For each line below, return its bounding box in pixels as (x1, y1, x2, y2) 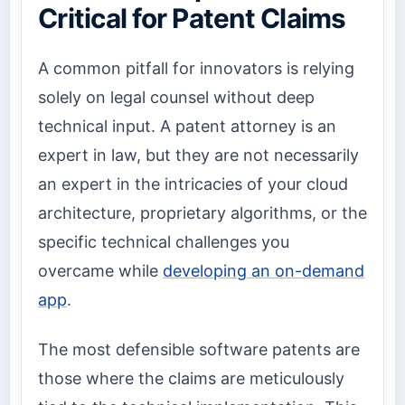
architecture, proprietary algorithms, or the (38, 203, 367, 223)
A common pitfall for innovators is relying (38, 59, 354, 79)
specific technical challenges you (38, 232, 289, 252)
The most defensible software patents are (38, 339, 360, 359)
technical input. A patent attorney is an (38, 117, 336, 137)
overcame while (38, 261, 163, 281)
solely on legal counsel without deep (38, 88, 315, 108)
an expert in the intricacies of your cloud (38, 174, 348, 194)
